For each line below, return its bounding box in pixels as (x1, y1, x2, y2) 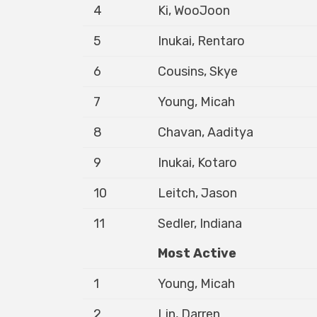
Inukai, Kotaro (158, 155, 237, 171)
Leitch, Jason (158, 185, 237, 201)
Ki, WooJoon (158, 3, 230, 18)
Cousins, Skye (158, 64, 238, 79)
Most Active (158, 246, 236, 261)
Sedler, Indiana (158, 216, 242, 231)
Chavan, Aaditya (158, 125, 253, 140)
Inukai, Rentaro (158, 33, 245, 49)
